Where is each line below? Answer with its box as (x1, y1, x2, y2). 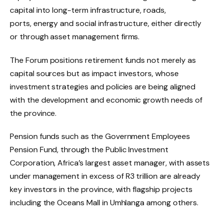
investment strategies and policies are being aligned (10, 81, 195, 92)
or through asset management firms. (10, 31, 142, 42)
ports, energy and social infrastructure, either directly (10, 18, 202, 28)
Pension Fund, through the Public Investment (10, 144, 168, 155)
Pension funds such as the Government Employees (10, 131, 190, 142)
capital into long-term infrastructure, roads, (10, 4, 166, 15)
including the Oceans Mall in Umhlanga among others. (10, 197, 200, 208)
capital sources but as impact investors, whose (10, 68, 179, 79)
